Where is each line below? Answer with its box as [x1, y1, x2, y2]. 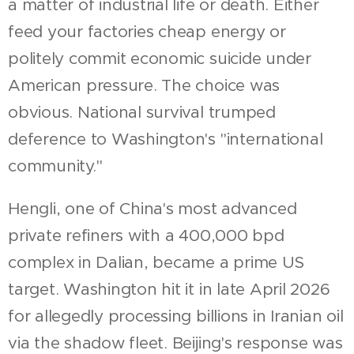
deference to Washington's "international [8, 128, 323, 149]
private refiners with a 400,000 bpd [8, 224, 284, 246]
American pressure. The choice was [8, 74, 281, 96]
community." [8, 155, 103, 176]
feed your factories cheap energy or [8, 21, 286, 42]
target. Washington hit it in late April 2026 [8, 278, 330, 299]
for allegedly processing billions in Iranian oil [8, 305, 344, 326]
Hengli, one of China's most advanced [8, 198, 297, 219]
